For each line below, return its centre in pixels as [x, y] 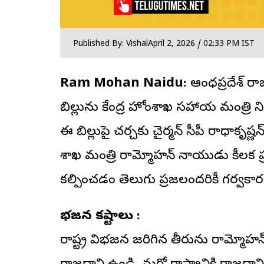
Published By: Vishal [110, 45]
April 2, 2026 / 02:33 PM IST [201, 45]
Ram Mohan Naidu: [123, 84]
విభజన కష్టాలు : [100, 217]
